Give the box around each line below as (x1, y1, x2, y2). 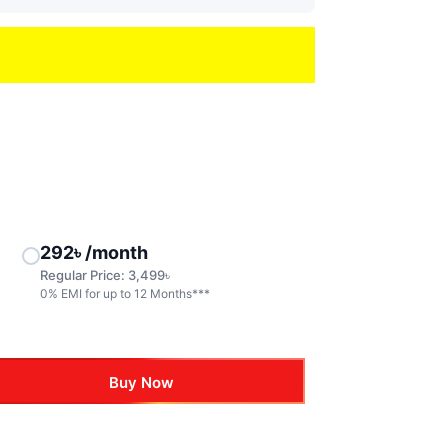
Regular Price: (40, 267, 129, 283)
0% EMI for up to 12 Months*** (40, 286, 211, 301)
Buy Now (109, 372, 175, 392)
